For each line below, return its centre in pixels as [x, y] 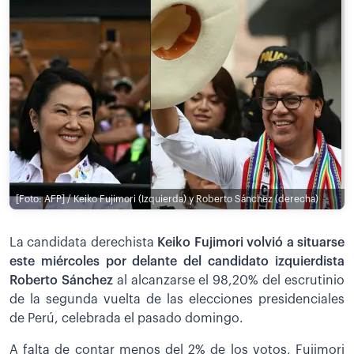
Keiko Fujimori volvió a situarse [251, 242]
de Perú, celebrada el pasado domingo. [126, 318]
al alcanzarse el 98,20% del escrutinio [231, 280]
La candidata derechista [84, 242]
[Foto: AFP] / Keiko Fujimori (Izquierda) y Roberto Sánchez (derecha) [167, 199]
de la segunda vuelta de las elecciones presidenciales [177, 299]
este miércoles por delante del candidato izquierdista [177, 261]
